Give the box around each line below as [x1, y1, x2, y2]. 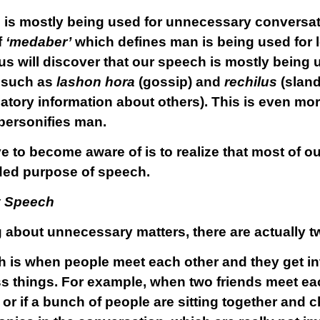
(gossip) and [134, 74, 224, 89]
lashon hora [56, 74, 135, 89]
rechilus [224, 74, 277, 89]
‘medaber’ [1, 34, 71, 49]
